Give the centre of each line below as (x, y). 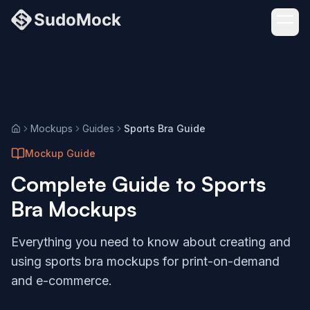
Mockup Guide (60, 153)
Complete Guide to (106, 184)
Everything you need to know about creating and (151, 242)
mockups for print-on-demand (191, 261)
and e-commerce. (62, 281)
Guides (98, 128)
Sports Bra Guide (165, 128)
